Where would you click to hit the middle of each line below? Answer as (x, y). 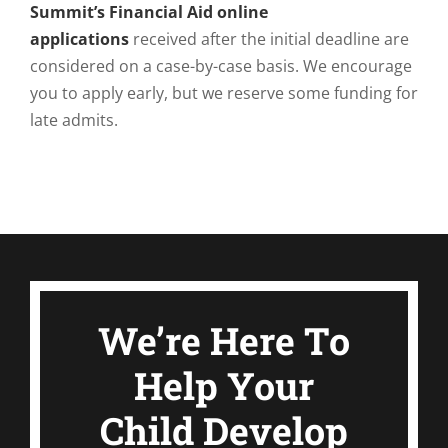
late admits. (74, 120)
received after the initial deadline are (269, 39)
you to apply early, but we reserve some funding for (224, 93)
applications (79, 39)
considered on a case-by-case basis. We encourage (221, 66)
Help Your (224, 386)
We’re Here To (224, 341)
